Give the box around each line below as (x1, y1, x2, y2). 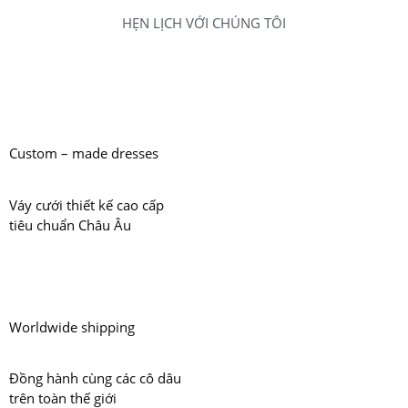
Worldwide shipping (9, 317, 135, 336)
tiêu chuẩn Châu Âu (9, 215, 131, 234)
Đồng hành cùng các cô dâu (9, 369, 181, 388)
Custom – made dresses (9, 144, 158, 163)
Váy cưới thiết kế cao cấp (9, 195, 164, 214)
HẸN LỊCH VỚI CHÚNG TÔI (122, 14, 286, 33)
